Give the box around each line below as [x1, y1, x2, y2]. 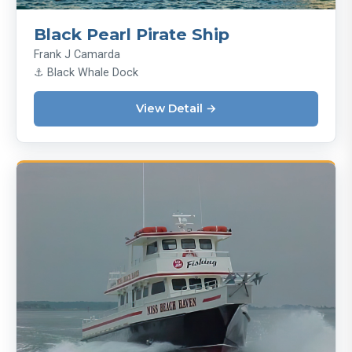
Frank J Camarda [34, 47, 120, 61]
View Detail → [135, 101, 217, 115]
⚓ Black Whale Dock [34, 65, 138, 79]
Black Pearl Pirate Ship [34, 24, 229, 44]
